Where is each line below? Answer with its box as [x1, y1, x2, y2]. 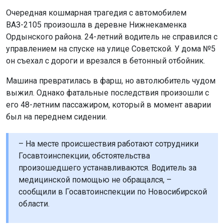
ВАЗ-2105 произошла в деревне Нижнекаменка [6, 20, 186, 29]
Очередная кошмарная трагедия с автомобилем [6, 8, 186, 17]
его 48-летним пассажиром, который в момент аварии [6, 100, 211, 109]
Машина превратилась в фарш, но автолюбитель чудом [6, 76, 215, 85]
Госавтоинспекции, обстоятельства [18, 151, 150, 160]
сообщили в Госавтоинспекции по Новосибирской [18, 187, 207, 196]
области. [18, 199, 51, 208]
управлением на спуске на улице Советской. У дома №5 [6, 44, 215, 53]
